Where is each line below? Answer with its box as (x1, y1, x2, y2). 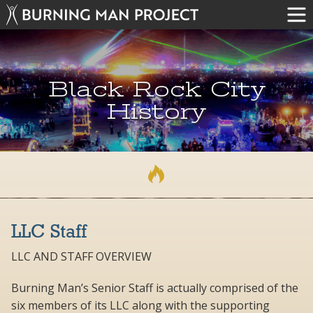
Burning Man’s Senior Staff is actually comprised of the (11, 280, 298, 296)
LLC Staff (11, 223, 87, 243)
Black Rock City (48, 76, 265, 102)
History (107, 99, 206, 124)
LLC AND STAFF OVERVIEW (11, 249, 152, 265)
